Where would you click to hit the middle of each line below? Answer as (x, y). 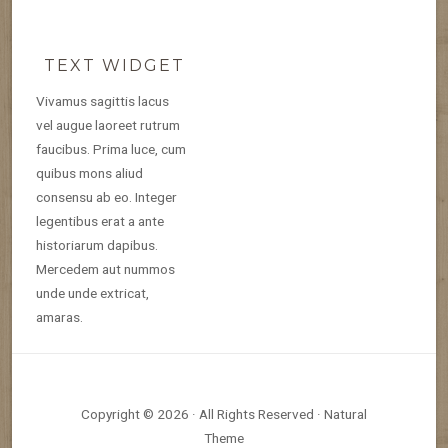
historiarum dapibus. (97, 244)
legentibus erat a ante (100, 220)
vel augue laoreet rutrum (108, 124)
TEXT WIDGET (114, 65)
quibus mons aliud (89, 172)
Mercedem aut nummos (105, 268)
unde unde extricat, (92, 292)
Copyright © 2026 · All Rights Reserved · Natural (224, 413)
